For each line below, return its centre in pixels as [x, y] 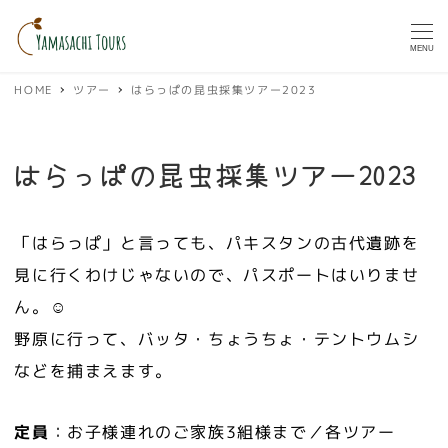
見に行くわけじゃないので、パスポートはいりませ [217, 275]
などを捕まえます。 [93, 371]
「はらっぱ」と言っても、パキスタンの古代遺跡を [217, 243]
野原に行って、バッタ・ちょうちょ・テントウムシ [217, 339]
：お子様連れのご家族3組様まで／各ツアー [222, 432]
